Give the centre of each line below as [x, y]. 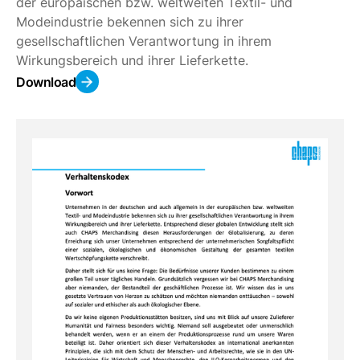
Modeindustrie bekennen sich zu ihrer [130, 22]
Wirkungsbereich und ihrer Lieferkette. [132, 61]
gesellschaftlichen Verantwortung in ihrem [144, 41]
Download [46, 82]
